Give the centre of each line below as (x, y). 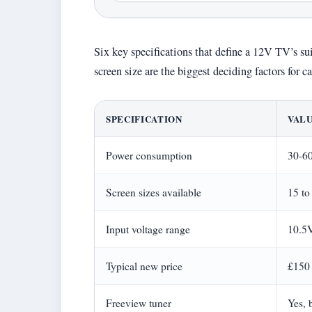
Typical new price (144, 266)
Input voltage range (148, 229)
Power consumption (149, 155)
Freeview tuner (139, 303)
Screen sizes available (154, 192)
